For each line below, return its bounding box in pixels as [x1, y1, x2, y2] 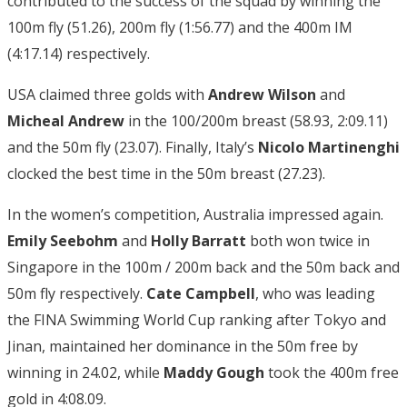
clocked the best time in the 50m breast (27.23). [7, 163, 325, 184]
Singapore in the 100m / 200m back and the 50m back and [7, 256, 400, 277]
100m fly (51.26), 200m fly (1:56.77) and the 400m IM [7, 16, 352, 37]
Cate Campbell [146, 283, 255, 303]
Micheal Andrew [7, 110, 124, 131]
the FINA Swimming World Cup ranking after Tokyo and [7, 309, 386, 330]
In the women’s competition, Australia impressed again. [7, 203, 383, 224]
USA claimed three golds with [7, 84, 208, 104]
